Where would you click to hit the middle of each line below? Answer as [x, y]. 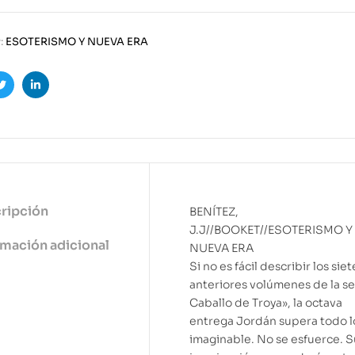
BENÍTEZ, [214, 212]
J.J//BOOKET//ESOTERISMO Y [271, 230]
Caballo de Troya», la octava [266, 303]
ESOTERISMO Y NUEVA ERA [77, 42]
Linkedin [59, 97]
